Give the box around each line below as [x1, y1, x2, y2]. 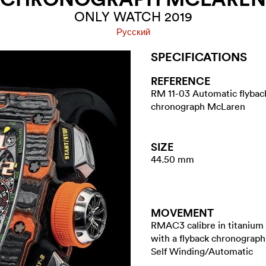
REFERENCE [151, 74, 210, 88]
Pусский [116, 27, 150, 37]
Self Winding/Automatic [151, 245, 253, 257]
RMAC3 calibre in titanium [151, 219, 264, 231]
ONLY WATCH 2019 [74, 9, 192, 24]
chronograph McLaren [151, 100, 245, 112]
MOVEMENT [151, 205, 214, 220]
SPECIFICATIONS [151, 49, 247, 65]
